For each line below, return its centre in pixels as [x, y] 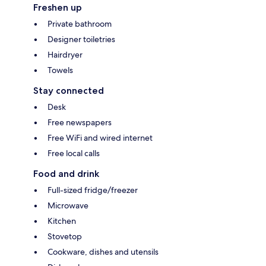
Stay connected [69, 91]
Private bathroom [80, 24]
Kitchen [62, 221]
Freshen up [58, 8]
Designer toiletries [81, 39]
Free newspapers [80, 123]
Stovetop [65, 237]
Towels [60, 70]
